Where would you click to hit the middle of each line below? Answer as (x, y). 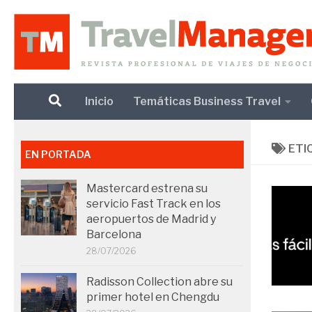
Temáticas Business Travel (207, 101)
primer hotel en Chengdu (153, 297)
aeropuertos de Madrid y (151, 219)
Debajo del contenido (77, 20)
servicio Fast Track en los (154, 203)
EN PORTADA (58, 154)
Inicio (99, 101)
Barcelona (114, 234)
